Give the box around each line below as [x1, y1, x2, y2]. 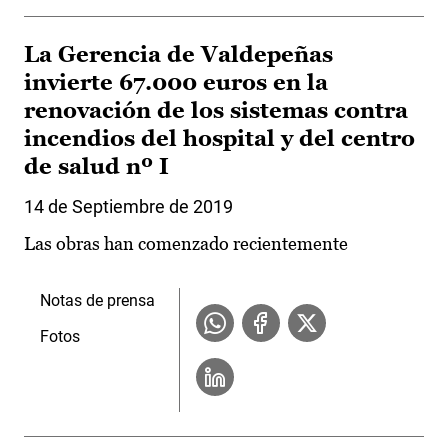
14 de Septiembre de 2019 [24, 196, 233, 218]
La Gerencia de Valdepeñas [24, 42, 333, 68]
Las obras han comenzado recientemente [24, 233, 348, 255]
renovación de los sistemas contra [24, 98, 408, 124]
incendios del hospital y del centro [24, 126, 415, 152]
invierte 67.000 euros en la [24, 70, 328, 96]
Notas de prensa [40, 291, 155, 311]
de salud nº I [24, 154, 169, 180]
